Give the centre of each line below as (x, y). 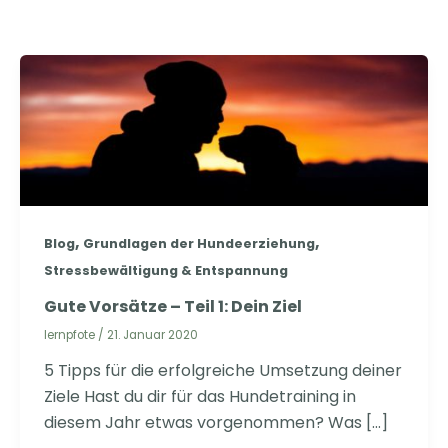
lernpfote (71, 334)
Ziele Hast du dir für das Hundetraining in (200, 396)
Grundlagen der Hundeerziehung (199, 244)
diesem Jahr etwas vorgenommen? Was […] (216, 422)
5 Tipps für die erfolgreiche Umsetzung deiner (223, 370)
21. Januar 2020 (152, 334)
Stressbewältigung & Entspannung (166, 271)
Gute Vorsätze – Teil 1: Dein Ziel (173, 306)
